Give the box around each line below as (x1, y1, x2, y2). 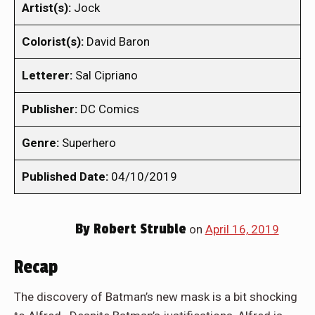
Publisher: (22, 102, 77, 117)
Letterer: (22, 68, 72, 83)
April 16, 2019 (205, 222, 279, 237)
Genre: (22, 136, 59, 150)
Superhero (59, 136, 116, 150)
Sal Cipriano (72, 68, 138, 83)
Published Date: (22, 169, 108, 184)
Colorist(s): (22, 34, 84, 49)
